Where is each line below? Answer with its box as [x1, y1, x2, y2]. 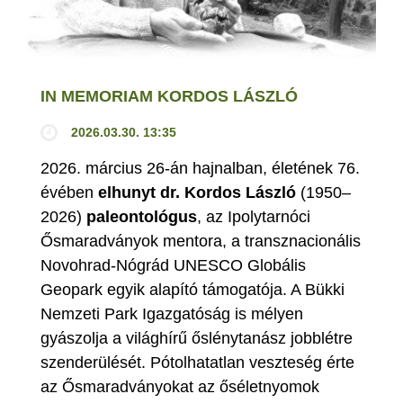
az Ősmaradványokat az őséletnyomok [40, 378, 319, 397]
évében [40, 184, 98, 202]
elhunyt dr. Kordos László [98, 184, 296, 202]
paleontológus [86, 208, 197, 227]
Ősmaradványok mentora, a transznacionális [40, 232, 361, 251]
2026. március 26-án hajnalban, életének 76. [40, 159, 360, 178]
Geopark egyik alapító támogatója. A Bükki [40, 281, 345, 300]
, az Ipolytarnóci [197, 208, 310, 227]
